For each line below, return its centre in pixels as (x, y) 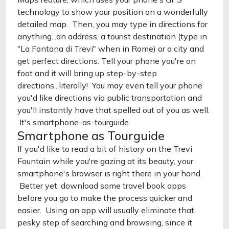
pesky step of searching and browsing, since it (105, 222)
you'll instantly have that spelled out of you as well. (113, 110)
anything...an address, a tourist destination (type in (112, 36)
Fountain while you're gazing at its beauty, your (105, 161)
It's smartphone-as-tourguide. (74, 122)
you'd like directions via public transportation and (110, 98)
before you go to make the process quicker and (105, 198)
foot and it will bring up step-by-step (87, 73)
